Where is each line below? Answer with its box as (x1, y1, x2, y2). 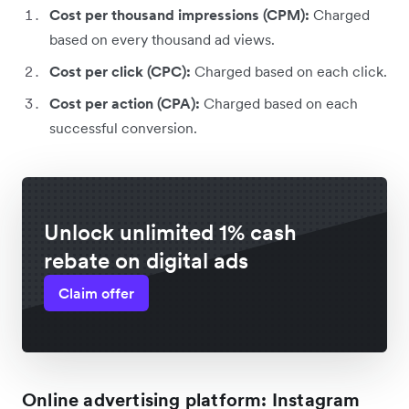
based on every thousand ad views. (49, 30, 275, 49)
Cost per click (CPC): (49, 62, 194, 81)
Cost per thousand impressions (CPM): (49, 5, 313, 25)
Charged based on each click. (194, 62, 387, 81)
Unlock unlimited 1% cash (44, 218, 297, 247)
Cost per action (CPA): (49, 94, 204, 113)
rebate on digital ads (44, 246, 248, 276)
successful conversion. (49, 119, 197, 138)
